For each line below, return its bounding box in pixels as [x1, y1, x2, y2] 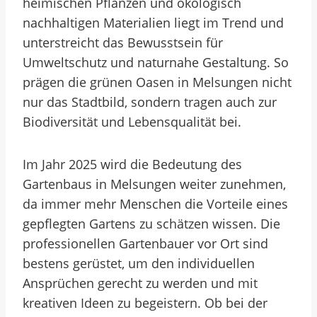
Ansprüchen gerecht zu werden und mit [23, 275, 258, 292]
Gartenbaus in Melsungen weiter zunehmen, [23, 175, 286, 192]
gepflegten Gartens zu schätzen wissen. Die [23, 215, 280, 232]
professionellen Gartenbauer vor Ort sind [23, 235, 268, 252]
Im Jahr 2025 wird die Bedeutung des [23, 156, 242, 173]
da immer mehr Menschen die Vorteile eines [23, 195, 288, 212]
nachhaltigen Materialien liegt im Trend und [23, 14, 284, 31]
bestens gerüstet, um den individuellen [23, 255, 255, 272]
